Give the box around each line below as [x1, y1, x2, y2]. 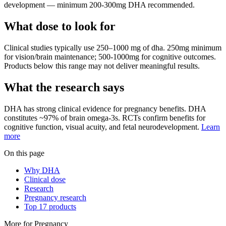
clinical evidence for [56, 104, 124, 114]
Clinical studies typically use [4, 43, 96, 52]
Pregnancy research [24, 193, 86, 202]
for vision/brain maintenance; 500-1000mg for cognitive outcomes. [4, 52, 216, 62]
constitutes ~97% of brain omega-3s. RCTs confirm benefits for [4, 114, 205, 123]
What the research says [4, 81, 124, 94]
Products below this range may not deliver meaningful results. [4, 62, 200, 71]
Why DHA [24, 166, 60, 175]
